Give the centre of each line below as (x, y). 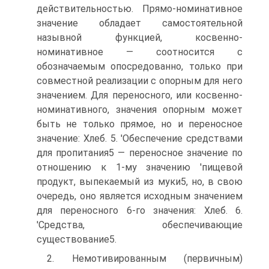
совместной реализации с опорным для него (140, 81)
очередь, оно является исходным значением (140, 196)
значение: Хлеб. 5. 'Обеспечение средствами (140, 138)
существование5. (77, 239)
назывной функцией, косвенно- (140, 38)
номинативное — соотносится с (140, 52)
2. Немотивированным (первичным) (145, 258)
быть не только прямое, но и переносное (140, 124)
